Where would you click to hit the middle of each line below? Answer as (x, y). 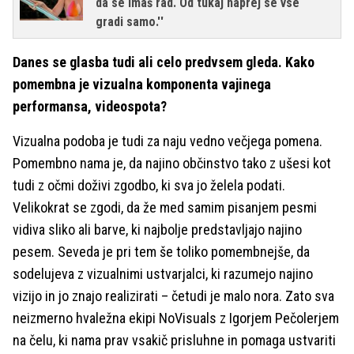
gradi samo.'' (130, 22)
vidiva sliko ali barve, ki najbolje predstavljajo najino (157, 230)
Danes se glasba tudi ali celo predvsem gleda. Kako (164, 62)
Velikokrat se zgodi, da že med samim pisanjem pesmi (165, 207)
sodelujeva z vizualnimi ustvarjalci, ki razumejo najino (163, 274)
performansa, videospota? (90, 106)
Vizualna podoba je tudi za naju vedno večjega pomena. (168, 141)
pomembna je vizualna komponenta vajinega (142, 84)
